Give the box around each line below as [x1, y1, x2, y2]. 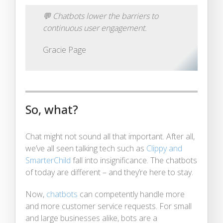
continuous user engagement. [43, 22, 147, 33]
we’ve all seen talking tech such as [25, 142, 146, 154]
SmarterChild [25, 154, 71, 166]
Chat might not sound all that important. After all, [25, 130, 195, 142]
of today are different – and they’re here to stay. [25, 166, 193, 178]
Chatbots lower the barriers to [53, 10, 158, 21]
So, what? [25, 101, 78, 117]
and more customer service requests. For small [25, 200, 192, 212]
